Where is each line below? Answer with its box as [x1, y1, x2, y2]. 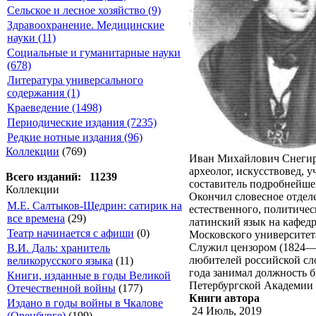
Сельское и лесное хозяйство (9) [7, 4, 161, 16]
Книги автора [189, 291, 260, 304]
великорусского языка [7, 255, 113, 267]
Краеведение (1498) [7, 102, 102, 114]
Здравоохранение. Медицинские [7, 19, 164, 31]
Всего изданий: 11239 [6, 171, 117, 183]
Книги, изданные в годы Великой [7, 269, 171, 281]
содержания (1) [7, 87, 80, 99]
